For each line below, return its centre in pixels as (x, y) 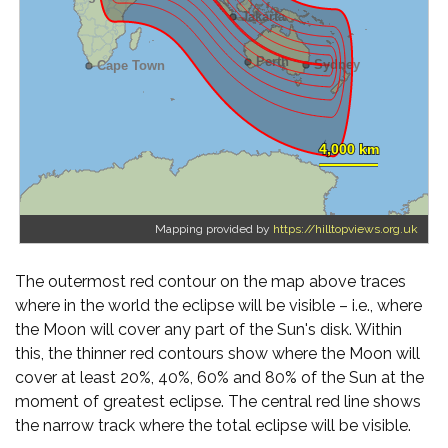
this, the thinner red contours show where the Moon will (217, 353)
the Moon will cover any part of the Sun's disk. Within (208, 329)
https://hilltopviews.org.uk (345, 229)
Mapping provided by (214, 229)
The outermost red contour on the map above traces (210, 281)
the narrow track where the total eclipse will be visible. (213, 425)
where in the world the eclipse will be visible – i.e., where (218, 305)
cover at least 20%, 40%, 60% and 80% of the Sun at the (219, 377)
